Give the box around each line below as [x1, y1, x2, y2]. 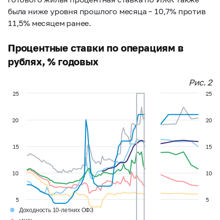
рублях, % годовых [8, 55, 99, 68]
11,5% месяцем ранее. [8, 18, 92, 28]
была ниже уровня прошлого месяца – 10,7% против [8, 6, 206, 16]
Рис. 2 [189, 77, 212, 88]
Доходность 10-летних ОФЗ [19, 207, 94, 214]
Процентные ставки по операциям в [8, 42, 184, 54]
